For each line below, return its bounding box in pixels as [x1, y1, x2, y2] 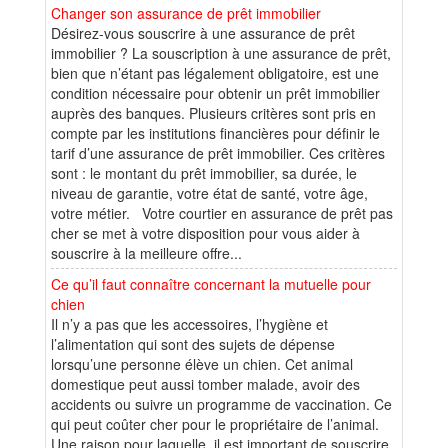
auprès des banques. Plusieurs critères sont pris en [51, 102, 376, 123]
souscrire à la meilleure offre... [51, 242, 242, 263]
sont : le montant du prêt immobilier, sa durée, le [51, 162, 357, 183]
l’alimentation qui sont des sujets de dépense [51, 333, 335, 354]
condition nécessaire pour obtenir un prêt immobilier [51, 82, 380, 103]
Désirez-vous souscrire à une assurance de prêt [51, 22, 355, 43]
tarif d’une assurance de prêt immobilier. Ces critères [51, 142, 385, 163]
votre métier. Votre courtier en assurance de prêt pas [51, 202, 393, 223]
